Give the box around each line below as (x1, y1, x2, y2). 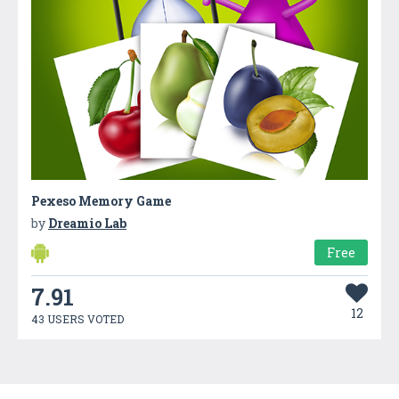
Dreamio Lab (48, 214, 126, 232)
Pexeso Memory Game (31, 191, 171, 209)
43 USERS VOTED (31, 311, 124, 326)
